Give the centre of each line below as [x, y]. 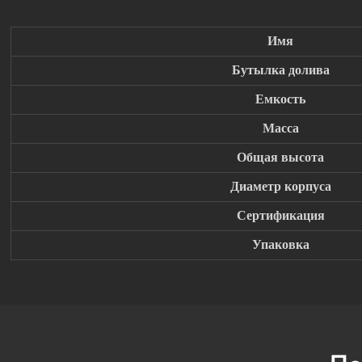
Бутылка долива [280, 71]
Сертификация [280, 216]
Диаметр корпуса [280, 187]
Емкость [281, 100]
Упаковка [280, 245]
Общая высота [281, 158]
